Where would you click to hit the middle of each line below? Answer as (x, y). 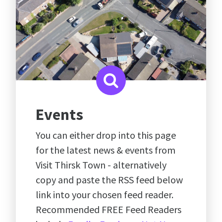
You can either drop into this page (106, 135)
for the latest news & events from (106, 150)
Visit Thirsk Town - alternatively (101, 165)
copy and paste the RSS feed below (109, 180)
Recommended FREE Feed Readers (109, 209)
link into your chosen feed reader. (105, 194)
